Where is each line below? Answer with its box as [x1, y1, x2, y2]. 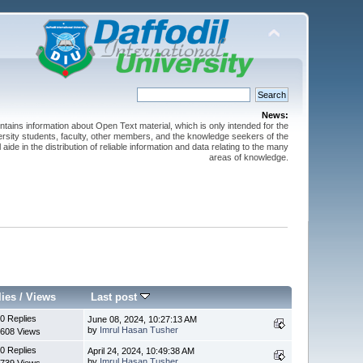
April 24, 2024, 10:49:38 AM [88, 345, 195, 356]
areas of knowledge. [208, 152, 288, 162]
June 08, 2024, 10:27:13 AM [88, 314, 198, 324]
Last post [91, 290, 141, 303]
